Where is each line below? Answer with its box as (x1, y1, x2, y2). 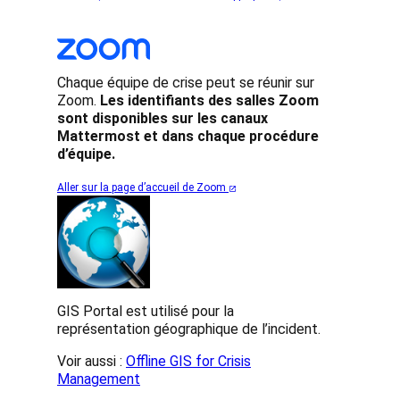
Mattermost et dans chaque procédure (57, 128, 319, 146)
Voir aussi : (57, 352, 126, 370)
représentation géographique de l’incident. (57, 320, 321, 337)
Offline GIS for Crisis (126, 352, 251, 370)
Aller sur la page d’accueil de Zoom (57, 181, 229, 195)
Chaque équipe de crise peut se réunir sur (57, 74, 314, 92)
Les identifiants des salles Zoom (100, 92, 319, 110)
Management (57, 370, 140, 387)
